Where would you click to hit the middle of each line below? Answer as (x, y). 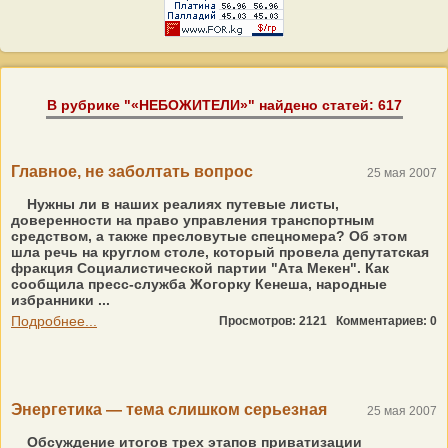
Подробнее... (54, 321)
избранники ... (60, 300)
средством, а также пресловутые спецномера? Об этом (209, 236)
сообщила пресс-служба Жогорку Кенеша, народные (199, 284)
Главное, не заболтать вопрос (132, 171)
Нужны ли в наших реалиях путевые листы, (181, 204)
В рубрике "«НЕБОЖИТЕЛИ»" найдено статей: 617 (224, 105)
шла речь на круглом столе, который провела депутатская (220, 252)
